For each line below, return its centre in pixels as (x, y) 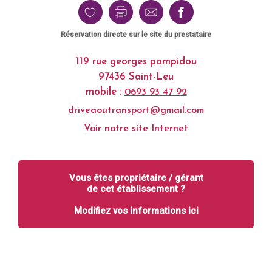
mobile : (105, 92)
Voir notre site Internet (136, 129)
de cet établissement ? (136, 189)
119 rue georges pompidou (136, 62)
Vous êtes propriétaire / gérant (136, 178)
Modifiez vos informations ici (136, 211)
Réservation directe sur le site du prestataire (136, 35)
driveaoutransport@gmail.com (136, 110)
